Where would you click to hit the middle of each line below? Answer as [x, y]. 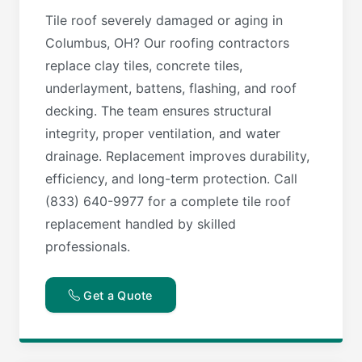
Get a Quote [116, 295]
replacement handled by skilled [141, 224]
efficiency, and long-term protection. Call [171, 179]
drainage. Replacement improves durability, [177, 156]
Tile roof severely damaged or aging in [164, 21]
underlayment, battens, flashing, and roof [171, 88]
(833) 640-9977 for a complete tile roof [168, 202]
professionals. [88, 247]
